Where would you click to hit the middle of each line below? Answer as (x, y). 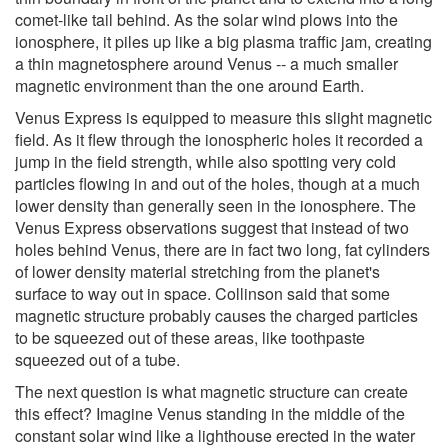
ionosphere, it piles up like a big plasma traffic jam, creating (223, 41)
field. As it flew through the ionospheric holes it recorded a (219, 139)
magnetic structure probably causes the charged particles (216, 315)
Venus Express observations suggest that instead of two (212, 227)
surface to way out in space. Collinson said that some (202, 293)
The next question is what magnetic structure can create (211, 391)
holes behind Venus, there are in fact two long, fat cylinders (222, 249)
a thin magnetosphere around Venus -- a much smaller (206, 63)
